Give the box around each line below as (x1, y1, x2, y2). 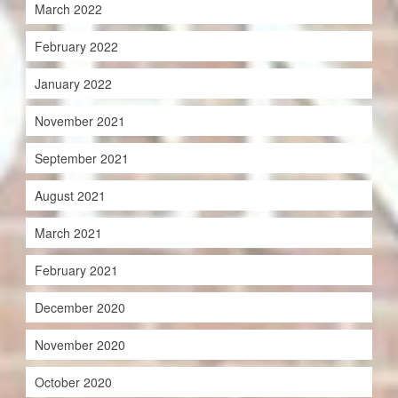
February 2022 (34, 37, 118, 56)
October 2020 (34, 373, 112, 392)
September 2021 (34, 149, 129, 168)
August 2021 (34, 187, 106, 205)
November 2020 (34, 336, 125, 354)
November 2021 (34, 112, 125, 131)
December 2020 (34, 298, 125, 317)
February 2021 (34, 261, 118, 280)
